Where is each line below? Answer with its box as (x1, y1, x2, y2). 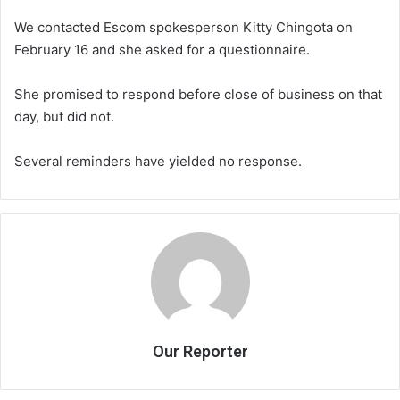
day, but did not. (14, 107, 114, 125)
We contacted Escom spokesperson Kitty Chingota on (14, 18, 353, 36)
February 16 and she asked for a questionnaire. (14, 40, 310, 58)
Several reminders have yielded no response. (14, 152, 302, 170)
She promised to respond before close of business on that (14, 85, 382, 103)
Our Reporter (152, 341, 248, 361)
